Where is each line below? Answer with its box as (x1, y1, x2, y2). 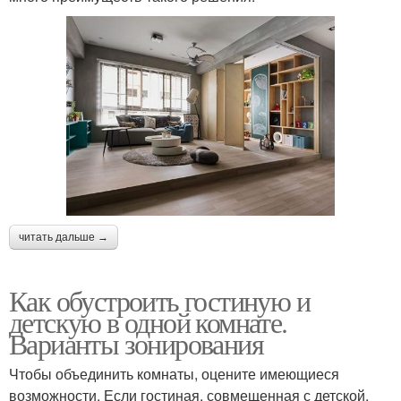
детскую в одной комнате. (9, 303, 287, 342)
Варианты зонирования (9, 324, 263, 363)
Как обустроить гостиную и (9, 281, 310, 320)
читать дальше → (19, 231, 108, 244)
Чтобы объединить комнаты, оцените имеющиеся (9, 363, 339, 385)
